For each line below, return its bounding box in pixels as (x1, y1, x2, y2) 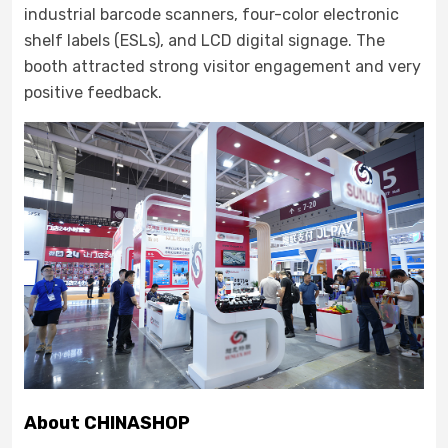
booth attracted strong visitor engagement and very (24, 57, 421, 76)
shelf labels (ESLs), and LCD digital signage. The (24, 31, 385, 50)
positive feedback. (24, 83, 162, 102)
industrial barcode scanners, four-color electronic (24, 5, 399, 24)
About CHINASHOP (24, 411, 190, 434)
